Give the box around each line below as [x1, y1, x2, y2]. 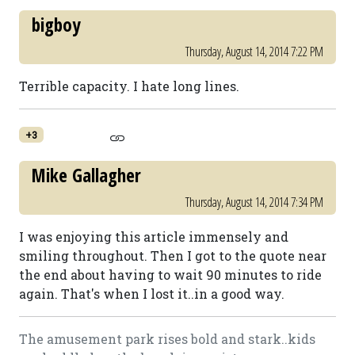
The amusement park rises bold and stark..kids [19, 330, 315, 347]
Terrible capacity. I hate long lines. [19, 78, 239, 94]
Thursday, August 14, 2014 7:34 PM [185, 193, 323, 211]
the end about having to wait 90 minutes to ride [19, 266, 322, 283]
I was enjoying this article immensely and [19, 228, 288, 245]
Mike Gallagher [32, 162, 141, 188]
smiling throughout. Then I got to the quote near [19, 247, 326, 264]
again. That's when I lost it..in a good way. [19, 285, 284, 302]
